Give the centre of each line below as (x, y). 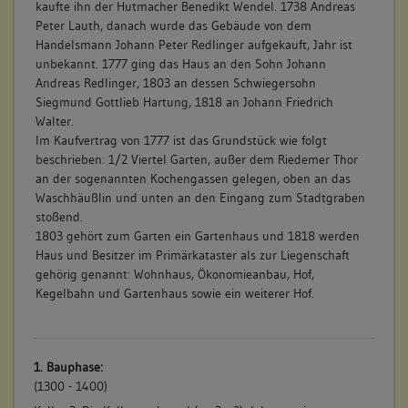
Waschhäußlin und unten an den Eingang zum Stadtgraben (200, 197)
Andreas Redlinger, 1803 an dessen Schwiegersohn (175, 82)
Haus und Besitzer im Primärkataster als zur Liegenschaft (192, 255)
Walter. (54, 121)
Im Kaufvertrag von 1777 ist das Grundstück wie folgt (181, 140)
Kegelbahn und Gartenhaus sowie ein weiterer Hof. (174, 293)
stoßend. (59, 216)
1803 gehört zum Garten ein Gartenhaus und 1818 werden (197, 235)
